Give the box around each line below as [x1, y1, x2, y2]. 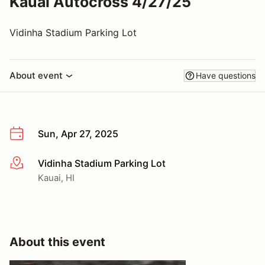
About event [9, 70, 63, 81]
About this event [9, 234, 105, 249]
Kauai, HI [38, 172, 75, 183]
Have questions [196, 70, 256, 80]
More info [9, 157, 52, 170]
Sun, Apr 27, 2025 [38, 128, 118, 140]
